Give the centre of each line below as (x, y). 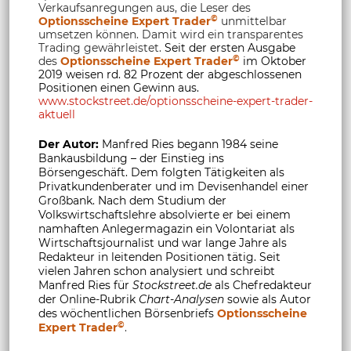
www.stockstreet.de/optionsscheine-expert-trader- (175, 101)
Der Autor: (69, 144)
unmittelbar (252, 21)
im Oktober (275, 61)
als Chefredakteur (262, 285)
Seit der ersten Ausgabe (228, 47)
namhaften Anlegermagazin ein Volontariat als (166, 228)
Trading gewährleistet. (100, 47)
